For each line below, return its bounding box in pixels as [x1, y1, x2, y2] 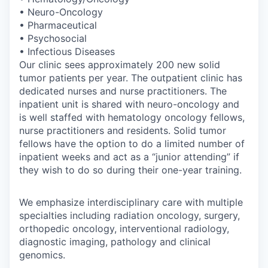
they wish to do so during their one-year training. [19, 164, 242, 176]
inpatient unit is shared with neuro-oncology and [19, 98, 239, 111]
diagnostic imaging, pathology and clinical [19, 236, 211, 248]
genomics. [19, 249, 65, 261]
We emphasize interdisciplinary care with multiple [19, 196, 243, 209]
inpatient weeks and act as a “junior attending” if [19, 151, 239, 163]
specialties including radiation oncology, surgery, [19, 209, 240, 222]
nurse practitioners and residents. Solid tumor [19, 124, 226, 137]
